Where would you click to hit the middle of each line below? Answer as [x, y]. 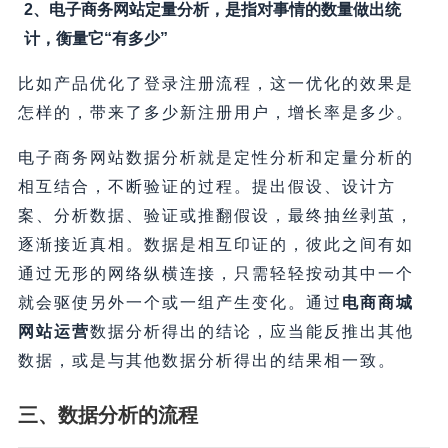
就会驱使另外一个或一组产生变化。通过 [179, 303]
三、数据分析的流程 [107, 415]
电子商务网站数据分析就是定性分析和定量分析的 [215, 158]
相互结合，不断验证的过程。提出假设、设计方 [206, 187]
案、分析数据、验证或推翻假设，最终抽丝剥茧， [215, 216]
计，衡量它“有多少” [95, 39]
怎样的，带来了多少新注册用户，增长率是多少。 [215, 113]
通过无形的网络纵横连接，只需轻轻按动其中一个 [215, 274]
